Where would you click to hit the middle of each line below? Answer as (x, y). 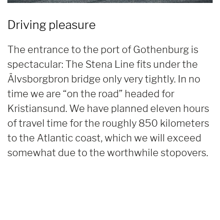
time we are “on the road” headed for (91, 94)
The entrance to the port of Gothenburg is (103, 49)
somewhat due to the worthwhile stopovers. (108, 152)
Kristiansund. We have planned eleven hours (108, 108)
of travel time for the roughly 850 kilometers (108, 123)
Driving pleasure (52, 25)
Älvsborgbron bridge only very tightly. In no (104, 79)
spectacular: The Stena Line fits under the (103, 64)
